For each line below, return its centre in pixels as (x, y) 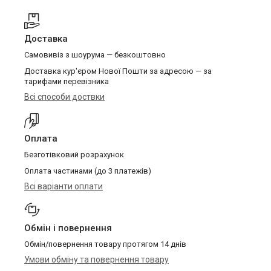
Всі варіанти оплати (64, 186)
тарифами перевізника (67, 81)
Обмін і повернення (68, 228)
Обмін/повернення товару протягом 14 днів (105, 244)
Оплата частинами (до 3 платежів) (88, 171)
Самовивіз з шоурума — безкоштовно (95, 55)
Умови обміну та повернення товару (96, 260)
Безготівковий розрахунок (74, 155)
